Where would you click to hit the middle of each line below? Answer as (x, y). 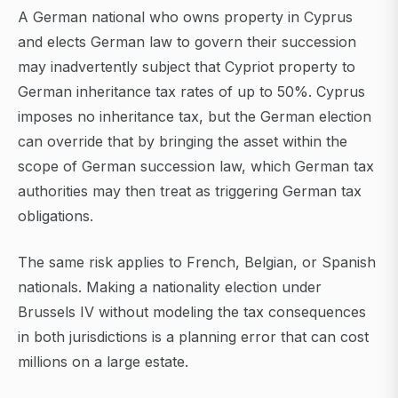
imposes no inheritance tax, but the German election (195, 117)
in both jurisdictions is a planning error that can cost (193, 337)
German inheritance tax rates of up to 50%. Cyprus (191, 92)
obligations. (56, 216)
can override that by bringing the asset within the (183, 142)
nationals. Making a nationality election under (170, 287)
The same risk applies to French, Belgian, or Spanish (197, 263)
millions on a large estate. (103, 362)
